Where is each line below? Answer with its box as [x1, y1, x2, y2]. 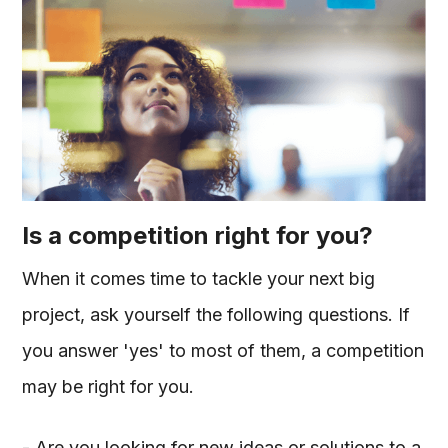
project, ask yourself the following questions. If [22, 304, 411, 325]
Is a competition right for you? [22, 221, 374, 250]
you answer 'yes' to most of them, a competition [22, 340, 425, 361]
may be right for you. [22, 376, 205, 397]
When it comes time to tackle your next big [22, 268, 376, 289]
